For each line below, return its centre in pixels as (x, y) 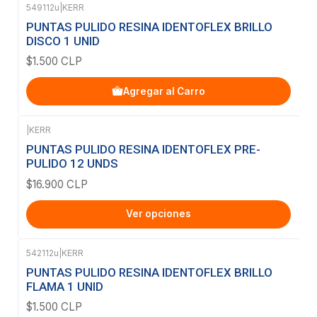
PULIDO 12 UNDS (72, 164)
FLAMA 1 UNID (65, 286)
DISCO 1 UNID (63, 41)
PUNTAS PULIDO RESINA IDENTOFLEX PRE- (143, 150)
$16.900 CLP (57, 184)
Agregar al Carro (164, 91)
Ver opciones (158, 214)
